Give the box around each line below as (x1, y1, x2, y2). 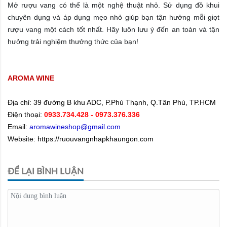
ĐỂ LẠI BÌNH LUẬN (8, 167, 84, 176)
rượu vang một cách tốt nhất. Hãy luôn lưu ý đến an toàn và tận (8, 25, 219, 33)
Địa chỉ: (8, 98, 33, 106)
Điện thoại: (8, 110, 44, 119)
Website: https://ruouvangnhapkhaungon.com (8, 134, 154, 143)
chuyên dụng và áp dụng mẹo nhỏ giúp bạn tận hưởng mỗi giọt (8, 13, 219, 21)
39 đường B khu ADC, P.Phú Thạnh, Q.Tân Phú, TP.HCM (33, 98, 216, 106)
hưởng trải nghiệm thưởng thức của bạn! (8, 37, 138, 46)
